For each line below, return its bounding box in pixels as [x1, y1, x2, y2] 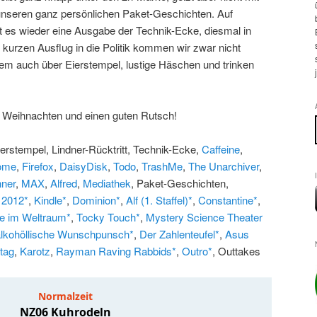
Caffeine [202, 142, 240, 157]
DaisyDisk [59, 158, 108, 174]
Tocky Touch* [76, 209, 140, 225]
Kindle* [34, 192, 67, 208]
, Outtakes [212, 243, 260, 259]
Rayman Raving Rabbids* [56, 243, 176, 259]
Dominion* [72, 192, 120, 208]
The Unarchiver [188, 158, 259, 174]
